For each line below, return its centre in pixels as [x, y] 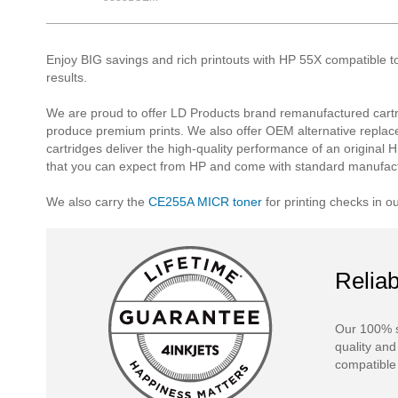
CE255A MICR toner [205, 202]
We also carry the [97, 202]
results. [67, 77]
